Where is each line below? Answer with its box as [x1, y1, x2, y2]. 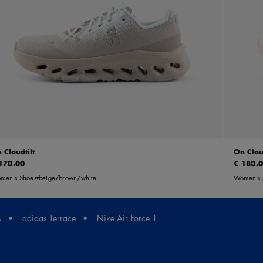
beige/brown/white [38, 173, 97, 183]
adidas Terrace [22, 212, 76, 224]
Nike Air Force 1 [97, 212, 157, 224]
